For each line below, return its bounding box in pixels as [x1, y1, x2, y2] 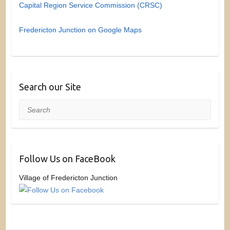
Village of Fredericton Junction [18, 174, 118, 182]
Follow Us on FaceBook [18, 154, 116, 164]
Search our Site [18, 82, 81, 92]
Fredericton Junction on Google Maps [18, 26, 142, 34]
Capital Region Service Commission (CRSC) [18, 1, 162, 10]
